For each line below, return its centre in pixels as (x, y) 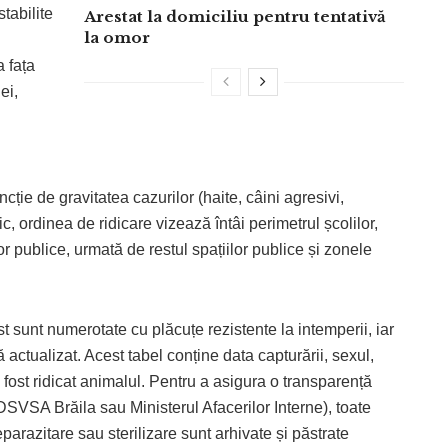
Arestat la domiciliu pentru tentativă (235, 16)
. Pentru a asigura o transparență (256, 381)
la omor (117, 37)
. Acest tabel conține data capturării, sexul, (225, 355)
